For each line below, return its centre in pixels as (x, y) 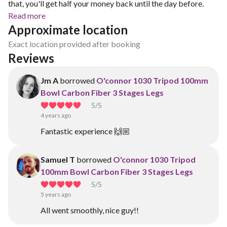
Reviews (31, 58)
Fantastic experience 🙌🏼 (85, 131)
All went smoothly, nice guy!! (90, 210)
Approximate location (68, 30)
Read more (27, 15)
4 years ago (56, 115)
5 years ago (56, 194)
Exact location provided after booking (74, 44)
